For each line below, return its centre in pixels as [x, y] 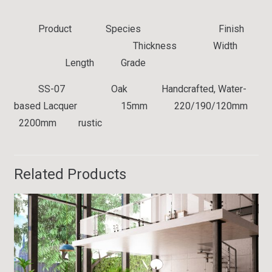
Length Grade [92, 63]
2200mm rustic [58, 123]
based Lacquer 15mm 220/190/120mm [134, 106]
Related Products [70, 174]
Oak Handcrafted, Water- [155, 89]
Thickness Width [146, 46]
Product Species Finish [147, 29]
